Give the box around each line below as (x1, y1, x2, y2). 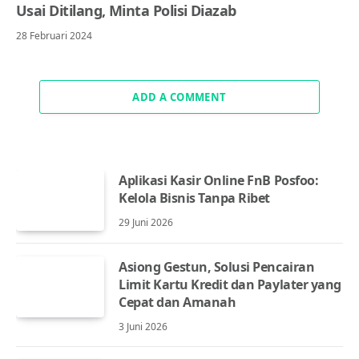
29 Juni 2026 (119, 215, 173, 229)
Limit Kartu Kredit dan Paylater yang (119, 275, 341, 293)
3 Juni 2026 (119, 319, 167, 333)
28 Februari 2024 (16, 28, 92, 42)
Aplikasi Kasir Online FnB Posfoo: (119, 171, 319, 189)
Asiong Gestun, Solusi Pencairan (119, 257, 315, 276)
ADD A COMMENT (132, 89, 227, 104)
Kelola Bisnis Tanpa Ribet (119, 188, 271, 207)
